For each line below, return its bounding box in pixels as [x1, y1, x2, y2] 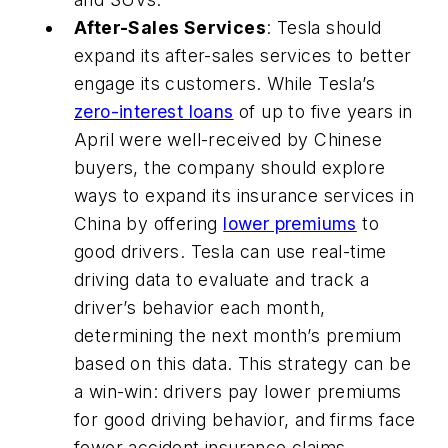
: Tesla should [266, 16, 382, 38]
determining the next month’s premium [74, 324, 402, 346]
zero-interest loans [74, 100, 234, 122]
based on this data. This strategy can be [74, 352, 411, 374]
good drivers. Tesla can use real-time [74, 240, 387, 262]
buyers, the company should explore [74, 156, 386, 178]
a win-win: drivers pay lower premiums [74, 380, 402, 402]
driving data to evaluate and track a [74, 268, 370, 290]
